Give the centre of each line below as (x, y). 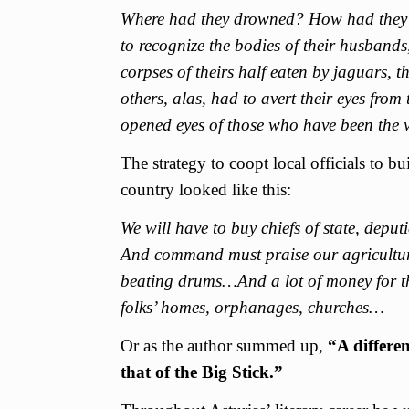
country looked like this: (206, 189)
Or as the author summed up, (224, 345)
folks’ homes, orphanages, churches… (252, 307)
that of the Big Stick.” (202, 372)
